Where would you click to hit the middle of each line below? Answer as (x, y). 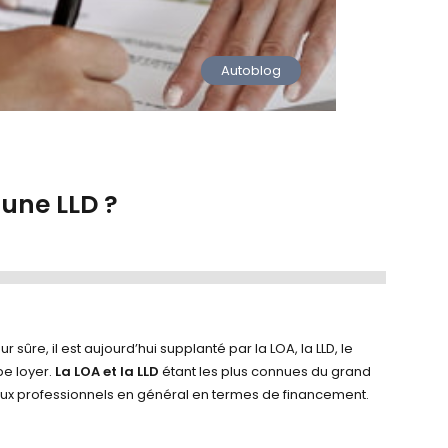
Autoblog (251, 71)
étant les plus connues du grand (264, 372)
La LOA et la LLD (106, 372)
